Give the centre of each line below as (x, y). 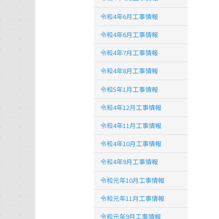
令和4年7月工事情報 (129, 53)
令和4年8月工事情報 (129, 71)
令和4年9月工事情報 (129, 162)
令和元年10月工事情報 (132, 180)
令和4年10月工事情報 (131, 144)
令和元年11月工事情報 (132, 198)
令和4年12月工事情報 (131, 107)
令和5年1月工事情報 (129, 89)
